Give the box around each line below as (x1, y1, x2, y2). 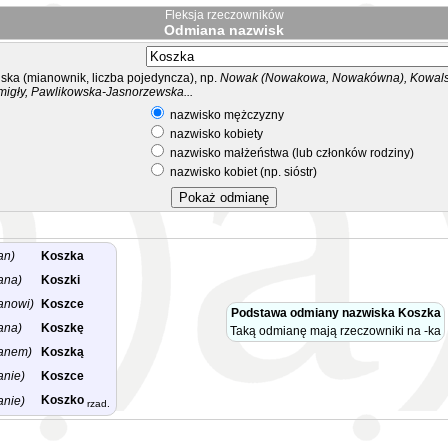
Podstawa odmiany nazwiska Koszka (230, 306, 441, 320)
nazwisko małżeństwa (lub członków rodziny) (167, 146, 414, 160)
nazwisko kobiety (167, 127, 263, 141)
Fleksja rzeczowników (164, 8, 284, 22)
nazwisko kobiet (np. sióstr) (167, 165, 317, 179)
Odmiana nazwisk (164, 22, 284, 38)
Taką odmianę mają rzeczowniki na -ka (230, 324, 441, 338)
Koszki (41, 273, 80, 287)
